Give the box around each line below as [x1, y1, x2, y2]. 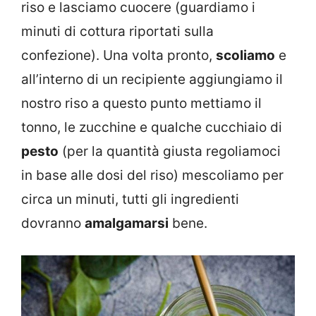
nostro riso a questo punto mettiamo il [21, 95, 262, 111]
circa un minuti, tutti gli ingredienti [21, 190, 239, 207]
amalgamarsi [85, 214, 169, 231]
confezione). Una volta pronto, [21, 47, 216, 63]
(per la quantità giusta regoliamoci [59, 142, 281, 159]
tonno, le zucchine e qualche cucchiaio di [21, 119, 282, 135]
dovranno [21, 214, 85, 231]
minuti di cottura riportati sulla [21, 23, 214, 39]
